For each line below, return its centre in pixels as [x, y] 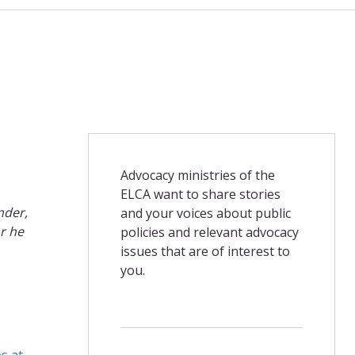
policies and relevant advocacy [209, 232]
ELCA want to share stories [200, 194]
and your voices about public [205, 213]
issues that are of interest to [205, 251]
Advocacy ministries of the [197, 175]
